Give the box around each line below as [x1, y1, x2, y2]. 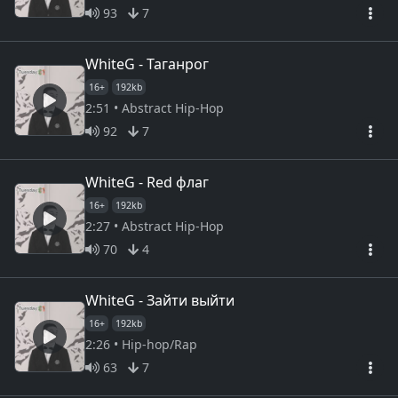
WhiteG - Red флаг [85, 171, 209, 192]
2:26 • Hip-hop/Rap [85, 335, 197, 353]
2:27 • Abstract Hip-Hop [85, 217, 224, 235]
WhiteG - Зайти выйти [85, 290, 235, 310]
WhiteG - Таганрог [85, 53, 209, 74]
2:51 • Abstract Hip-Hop [85, 99, 224, 116]
